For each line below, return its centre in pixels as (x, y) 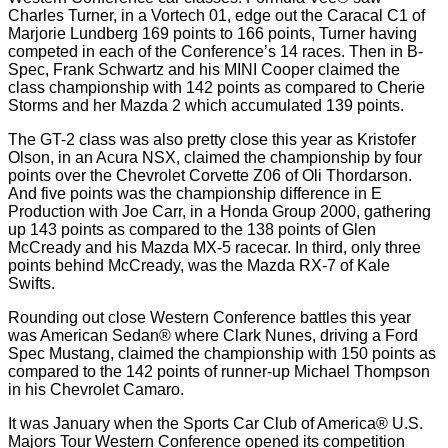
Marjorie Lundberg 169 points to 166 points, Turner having (212, 33)
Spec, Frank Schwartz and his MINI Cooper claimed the (204, 69)
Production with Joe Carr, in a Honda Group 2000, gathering (219, 211)
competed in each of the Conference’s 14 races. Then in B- (215, 51)
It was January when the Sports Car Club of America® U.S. (215, 423)
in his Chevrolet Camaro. (96, 389)
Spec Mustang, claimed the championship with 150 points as (222, 353)
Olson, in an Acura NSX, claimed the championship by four (215, 157)
